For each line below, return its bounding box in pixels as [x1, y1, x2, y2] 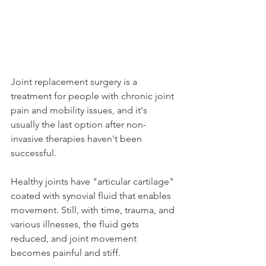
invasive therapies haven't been [11, 132, 144, 144]
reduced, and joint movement [11, 232, 139, 244]
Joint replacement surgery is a [11, 75, 140, 87]
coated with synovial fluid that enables [11, 189, 173, 201]
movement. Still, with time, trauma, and [11, 204, 177, 216]
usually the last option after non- [11, 118, 146, 130]
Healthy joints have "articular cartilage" [11, 175, 176, 187]
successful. [11, 147, 56, 159]
